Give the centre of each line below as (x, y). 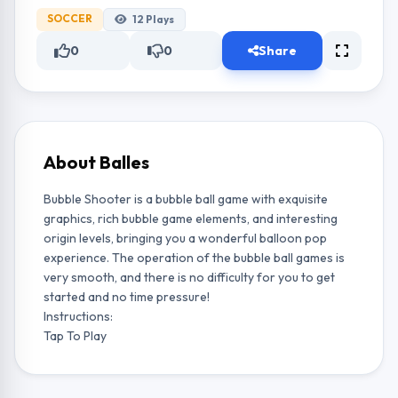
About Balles (96, 162)
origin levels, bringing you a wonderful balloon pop (185, 238)
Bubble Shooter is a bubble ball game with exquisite (186, 199)
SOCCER (70, 18)
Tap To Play (75, 336)
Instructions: (78, 316)
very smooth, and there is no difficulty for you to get (189, 277)
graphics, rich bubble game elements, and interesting (191, 219)
